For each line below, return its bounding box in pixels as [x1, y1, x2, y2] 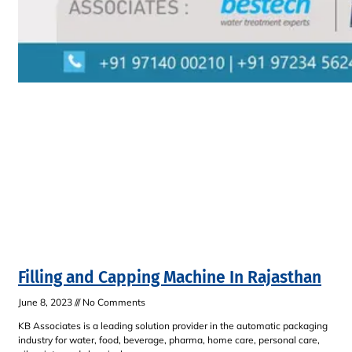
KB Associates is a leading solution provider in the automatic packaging [18, 320, 328, 332]
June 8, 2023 [18, 296, 75, 309]
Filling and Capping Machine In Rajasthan [18, 267, 321, 288]
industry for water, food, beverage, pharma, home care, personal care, [18, 334, 320, 346]
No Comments [80, 296, 145, 309]
